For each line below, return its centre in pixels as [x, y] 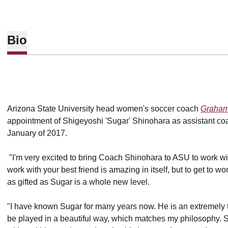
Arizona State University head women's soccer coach [104, 108]
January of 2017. [37, 133]
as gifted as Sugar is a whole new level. [78, 182]
